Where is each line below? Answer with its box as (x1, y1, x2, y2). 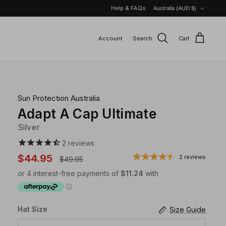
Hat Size (17, 205, 47, 214)
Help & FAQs (111, 4, 146, 12)
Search (133, 34, 152, 42)
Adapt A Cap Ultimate (17, 105, 156, 122)
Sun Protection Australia (17, 93, 100, 103)
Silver (17, 122, 40, 132)
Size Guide (169, 205, 206, 214)
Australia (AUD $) (176, 5, 196, 11)
